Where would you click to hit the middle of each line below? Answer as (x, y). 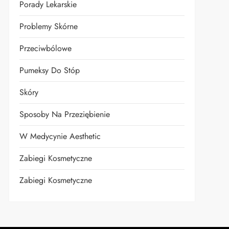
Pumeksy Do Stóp (49, 70)
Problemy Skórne (48, 26)
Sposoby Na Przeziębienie (64, 114)
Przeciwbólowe (45, 48)
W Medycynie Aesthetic (60, 136)
